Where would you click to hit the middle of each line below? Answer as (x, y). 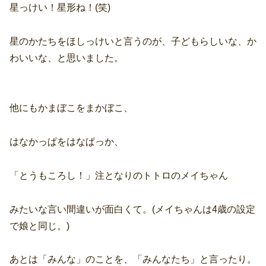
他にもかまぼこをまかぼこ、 (71, 108)
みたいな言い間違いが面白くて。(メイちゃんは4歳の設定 (132, 209)
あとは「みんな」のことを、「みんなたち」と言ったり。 (133, 259)
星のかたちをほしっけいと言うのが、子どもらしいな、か (133, 41)
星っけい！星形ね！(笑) (60, 7)
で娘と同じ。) (39, 226)
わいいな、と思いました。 (66, 58)
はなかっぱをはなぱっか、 (66, 142)
